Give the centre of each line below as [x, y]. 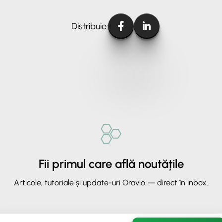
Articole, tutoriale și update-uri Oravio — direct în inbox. [111, 182]
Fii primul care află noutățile [111, 164]
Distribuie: [90, 26]
